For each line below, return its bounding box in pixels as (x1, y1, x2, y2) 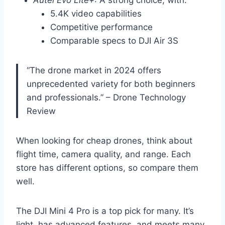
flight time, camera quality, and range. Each (16, 149, 191, 160)
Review (27, 106, 56, 117)
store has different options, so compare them (16, 163, 198, 173)
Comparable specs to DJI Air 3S (50, 36, 178, 46)
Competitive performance (50, 22, 153, 33)
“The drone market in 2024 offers (27, 65, 161, 76)
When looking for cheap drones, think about (16, 136, 192, 146)
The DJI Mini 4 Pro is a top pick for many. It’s (16, 206, 194, 216)
